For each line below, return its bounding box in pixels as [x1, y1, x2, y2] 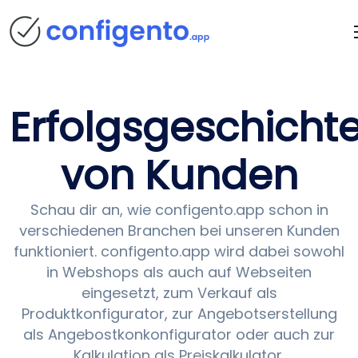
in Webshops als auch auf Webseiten [46, 262, 312, 282]
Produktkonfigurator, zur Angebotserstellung [21, 304, 337, 324]
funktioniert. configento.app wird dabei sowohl [14, 241, 344, 261]
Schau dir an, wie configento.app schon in [30, 200, 328, 220]
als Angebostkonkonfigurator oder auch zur [23, 324, 335, 344]
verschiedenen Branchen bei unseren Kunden [18, 221, 340, 241]
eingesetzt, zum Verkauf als [81, 283, 277, 303]
